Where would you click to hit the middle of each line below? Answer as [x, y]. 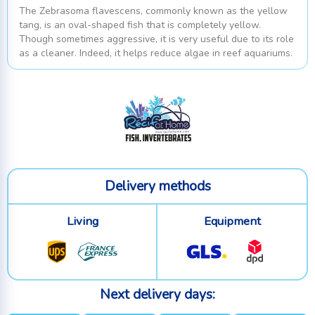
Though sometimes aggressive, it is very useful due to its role [156, 39]
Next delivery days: [157, 295]
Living [82, 221]
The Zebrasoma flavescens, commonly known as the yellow [153, 11]
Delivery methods [157, 187]
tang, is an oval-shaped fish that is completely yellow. [140, 25]
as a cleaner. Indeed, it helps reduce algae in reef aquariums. [156, 53]
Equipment [232, 221]
